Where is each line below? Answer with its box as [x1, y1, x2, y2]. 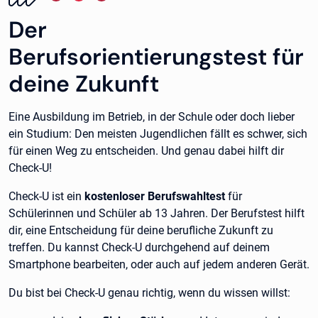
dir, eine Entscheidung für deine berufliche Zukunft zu [9, 224, 273, 238]
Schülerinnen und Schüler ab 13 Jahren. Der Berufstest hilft [9, 207, 305, 221]
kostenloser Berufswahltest [84, 190, 225, 204]
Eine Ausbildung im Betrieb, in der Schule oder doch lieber [9, 110, 295, 124]
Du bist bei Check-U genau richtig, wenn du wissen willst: [9, 286, 290, 300]
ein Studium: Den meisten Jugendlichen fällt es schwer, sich [9, 127, 307, 141]
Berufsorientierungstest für [9, 42, 304, 72]
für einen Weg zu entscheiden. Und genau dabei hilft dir [9, 144, 284, 158]
